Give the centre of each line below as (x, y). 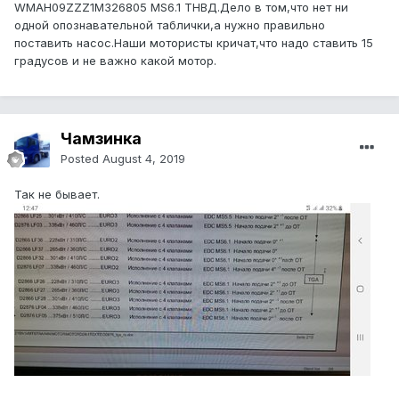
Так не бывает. (57, 195)
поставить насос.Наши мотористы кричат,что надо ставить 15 (194, 43)
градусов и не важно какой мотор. (115, 61)
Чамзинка (101, 139)
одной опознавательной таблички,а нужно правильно (170, 25)
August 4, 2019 (144, 159)
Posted (81, 159)
